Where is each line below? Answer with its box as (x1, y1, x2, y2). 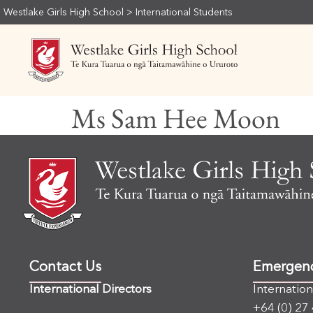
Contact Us (29, 261, 101, 275)
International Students (136, 8, 233, 17)
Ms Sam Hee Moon (71, 99, 280, 136)
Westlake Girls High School (3, 8, 124, 17)
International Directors (29, 284, 152, 296)
